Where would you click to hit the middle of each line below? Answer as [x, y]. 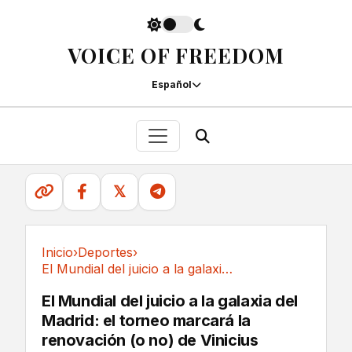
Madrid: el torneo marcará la [146, 321]
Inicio [57, 252]
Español [171, 84]
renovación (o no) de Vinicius [150, 340]
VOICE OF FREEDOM [176, 55]
